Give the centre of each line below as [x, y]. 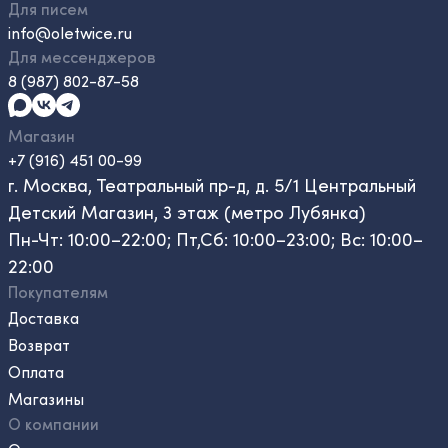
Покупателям [58, 292]
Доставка [43, 318]
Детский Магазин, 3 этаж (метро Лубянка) [187, 212]
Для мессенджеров [82, 57]
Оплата [36, 372]
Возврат [39, 345]
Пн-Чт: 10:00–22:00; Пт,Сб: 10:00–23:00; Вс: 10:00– [215, 239]
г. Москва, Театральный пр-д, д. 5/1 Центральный [212, 185]
